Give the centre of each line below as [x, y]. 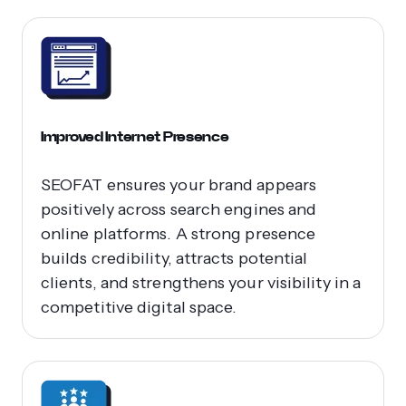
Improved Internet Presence [135, 136]
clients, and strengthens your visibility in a [201, 282]
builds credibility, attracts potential [174, 258]
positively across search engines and [179, 209]
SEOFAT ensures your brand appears [179, 184]
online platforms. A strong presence [179, 233]
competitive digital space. [139, 307]
